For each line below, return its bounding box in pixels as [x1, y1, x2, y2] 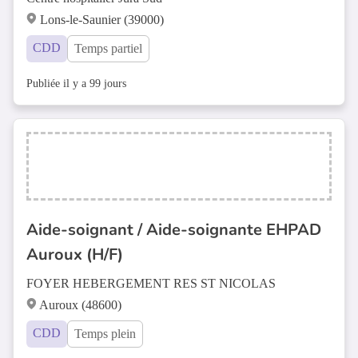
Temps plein [74, 327, 136, 340]
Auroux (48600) [39, 298, 121, 312]
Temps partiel [74, 42, 142, 55]
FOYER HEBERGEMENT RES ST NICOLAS [26, 276, 276, 290]
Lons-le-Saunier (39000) [40, 13, 164, 26]
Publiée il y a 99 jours [26, 78, 126, 89]
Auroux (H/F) [26, 244, 123, 265]
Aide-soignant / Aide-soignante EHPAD [26, 219, 321, 241]
